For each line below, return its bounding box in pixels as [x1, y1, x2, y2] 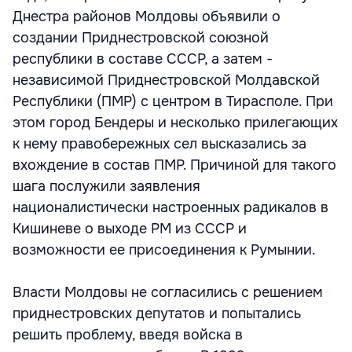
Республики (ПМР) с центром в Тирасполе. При [13, 93, 333, 110]
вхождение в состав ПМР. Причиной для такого [13, 156, 336, 174]
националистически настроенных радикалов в [13, 199, 328, 216]
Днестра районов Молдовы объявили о [13, 8, 280, 25]
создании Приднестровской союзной [13, 29, 269, 46]
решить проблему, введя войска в [13, 326, 243, 343]
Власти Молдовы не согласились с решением [13, 284, 323, 301]
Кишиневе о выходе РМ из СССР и [13, 220, 247, 237]
